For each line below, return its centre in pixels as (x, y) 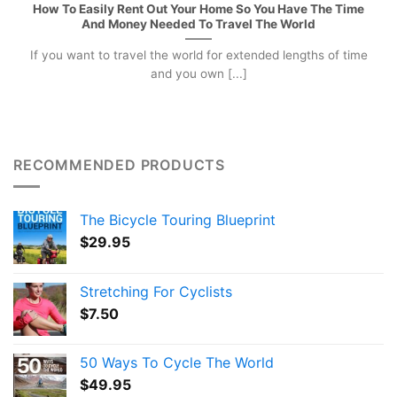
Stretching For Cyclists (156, 292)
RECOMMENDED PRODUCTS (119, 164)
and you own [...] (198, 73)
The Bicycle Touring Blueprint (178, 220)
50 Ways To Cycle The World (177, 363)
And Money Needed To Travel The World (198, 23)
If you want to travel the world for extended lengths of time (198, 54)
